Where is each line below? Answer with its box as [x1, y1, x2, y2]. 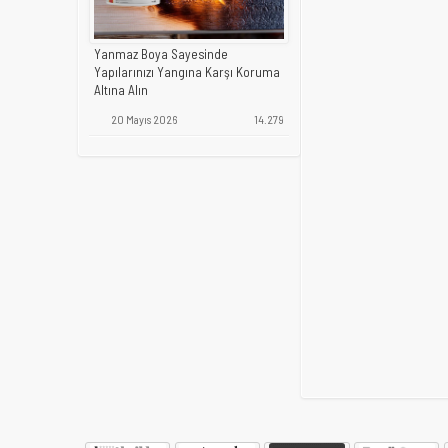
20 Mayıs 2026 [109, 112, 177, 127]
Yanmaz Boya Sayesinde [94, 46, 228, 63]
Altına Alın [94, 82, 148, 99]
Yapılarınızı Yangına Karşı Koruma [94, 64, 280, 81]
